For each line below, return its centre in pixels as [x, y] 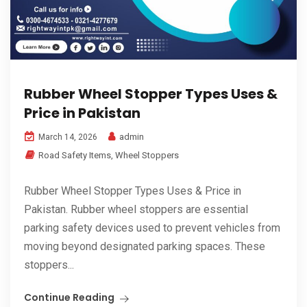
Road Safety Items [75, 156]
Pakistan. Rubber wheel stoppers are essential [136, 210]
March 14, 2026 [67, 137]
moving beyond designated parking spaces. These [145, 247]
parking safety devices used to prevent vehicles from [152, 228]
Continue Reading [69, 298]
